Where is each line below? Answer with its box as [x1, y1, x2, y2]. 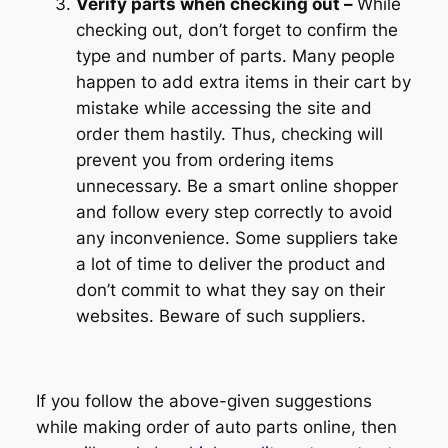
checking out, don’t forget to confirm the [75, 19, 398, 40]
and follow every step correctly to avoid [75, 201, 393, 222]
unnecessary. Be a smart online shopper [75, 175, 398, 196]
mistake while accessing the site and [75, 97, 372, 118]
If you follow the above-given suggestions [35, 391, 372, 412]
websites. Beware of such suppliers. [75, 305, 366, 326]
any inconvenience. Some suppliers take [75, 227, 398, 248]
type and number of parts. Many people [75, 45, 395, 66]
